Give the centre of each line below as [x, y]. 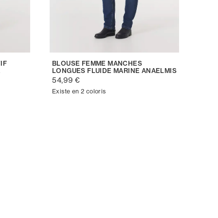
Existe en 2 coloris [79, 91]
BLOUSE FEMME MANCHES [97, 63]
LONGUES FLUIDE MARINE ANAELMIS [114, 70]
